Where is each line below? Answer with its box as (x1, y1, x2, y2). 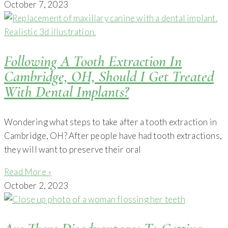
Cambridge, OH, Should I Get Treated (4, 67, 214, 86)
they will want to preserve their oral (4, 144, 141, 155)
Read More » (4, 166, 52, 177)
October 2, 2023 (4, 180, 68, 191)
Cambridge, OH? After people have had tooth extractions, (4, 130, 222, 141)
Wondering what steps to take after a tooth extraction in (4, 116, 217, 127)
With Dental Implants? (4, 82, 129, 101)
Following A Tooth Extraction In (4, 51, 182, 71)
